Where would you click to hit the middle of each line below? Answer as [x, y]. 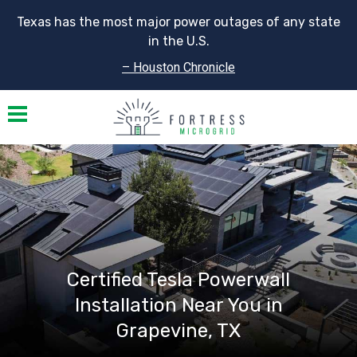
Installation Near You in [178, 306]
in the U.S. [178, 41]
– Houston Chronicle [178, 68]
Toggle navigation [43, 105]
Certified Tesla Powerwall [178, 280]
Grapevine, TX [178, 331]
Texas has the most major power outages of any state [178, 22]
